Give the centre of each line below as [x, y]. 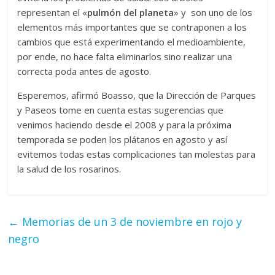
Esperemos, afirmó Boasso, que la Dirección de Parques [137, 95]
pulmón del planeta [131, 12]
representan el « [52, 12]
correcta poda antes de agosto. [84, 71]
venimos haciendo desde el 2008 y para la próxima [125, 124]
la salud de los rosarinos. [69, 168]
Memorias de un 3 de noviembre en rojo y [131, 221]
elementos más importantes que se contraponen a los [132, 27]
